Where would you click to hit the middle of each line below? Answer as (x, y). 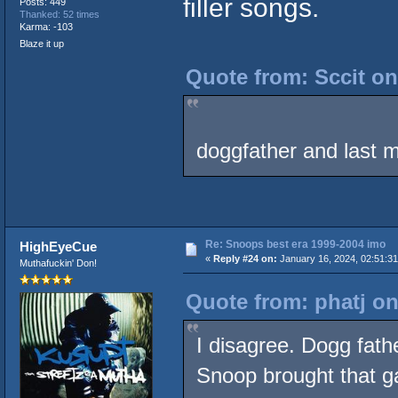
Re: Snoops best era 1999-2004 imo (295, 245)
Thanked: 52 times (59, 14)
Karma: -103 (46, 26)
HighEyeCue (59, 247)
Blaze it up (41, 44)
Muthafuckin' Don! (58, 263)
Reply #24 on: (245, 259)
